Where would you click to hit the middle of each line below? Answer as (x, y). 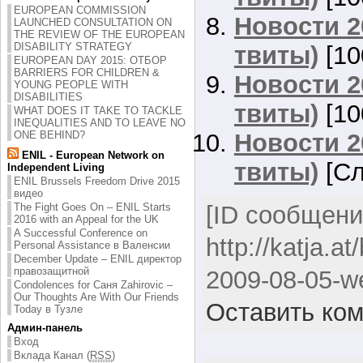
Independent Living (56, 167)
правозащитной (51, 271)
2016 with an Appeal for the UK (86, 219)
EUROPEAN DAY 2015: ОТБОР (90, 60)
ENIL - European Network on (92, 155)
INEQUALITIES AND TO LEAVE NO (100, 122)
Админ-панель (45, 327)
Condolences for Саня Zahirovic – (93, 284)
